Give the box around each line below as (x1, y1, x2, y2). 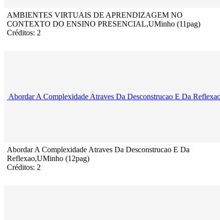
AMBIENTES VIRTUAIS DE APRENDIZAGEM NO (7, 11, 183, 20)
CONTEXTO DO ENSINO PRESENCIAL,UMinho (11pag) (7, 20, 200, 28)
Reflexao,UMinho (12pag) (7, 154, 89, 163)
